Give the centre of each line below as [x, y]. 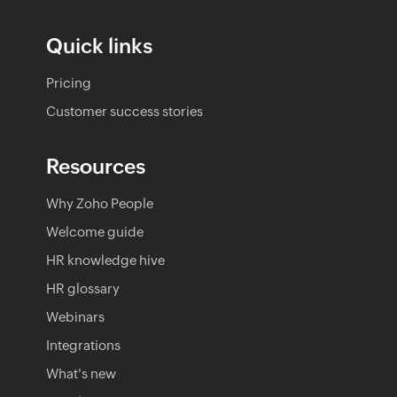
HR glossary [83, 288]
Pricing [69, 82]
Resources [96, 166]
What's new [81, 373]
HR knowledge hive [105, 260]
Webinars [75, 316]
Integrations [83, 345]
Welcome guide [95, 231]
